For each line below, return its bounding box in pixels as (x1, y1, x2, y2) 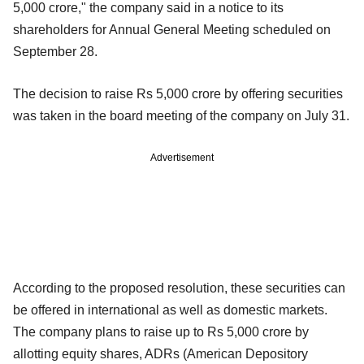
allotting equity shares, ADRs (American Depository (13, 346, 308, 361)
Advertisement (150, 151, 214, 163)
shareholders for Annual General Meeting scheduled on (13, 22, 331, 37)
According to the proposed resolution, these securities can (13, 280, 345, 295)
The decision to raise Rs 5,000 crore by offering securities (13, 86, 343, 101)
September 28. (13, 44, 97, 58)
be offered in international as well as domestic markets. (13, 302, 327, 317)
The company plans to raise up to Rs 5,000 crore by (13, 324, 309, 339)
